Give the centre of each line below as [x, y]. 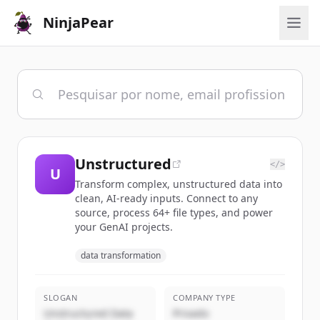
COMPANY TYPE [204, 297]
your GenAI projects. [124, 227]
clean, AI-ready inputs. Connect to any [166, 198]
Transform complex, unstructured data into [179, 184]
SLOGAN [61, 297]
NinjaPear [78, 22]
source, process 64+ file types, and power [174, 212]
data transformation [121, 255]
